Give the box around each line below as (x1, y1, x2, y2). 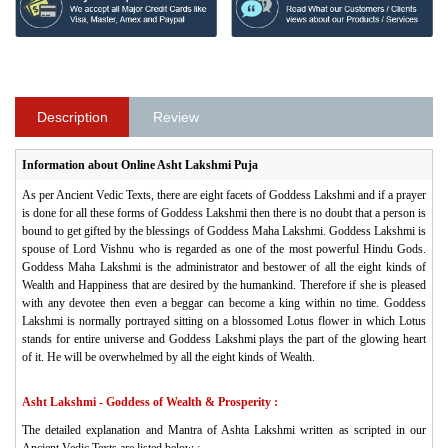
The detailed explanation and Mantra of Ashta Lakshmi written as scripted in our (22, 422, 426, 437)
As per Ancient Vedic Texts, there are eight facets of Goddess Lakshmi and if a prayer (22, 187, 426, 202)
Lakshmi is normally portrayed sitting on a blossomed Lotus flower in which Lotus (22, 313, 426, 328)
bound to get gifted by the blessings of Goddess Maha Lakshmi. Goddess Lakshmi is (22, 223, 426, 238)
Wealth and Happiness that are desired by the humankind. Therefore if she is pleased (22, 277, 426, 292)
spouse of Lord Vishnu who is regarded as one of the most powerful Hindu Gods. (22, 241, 426, 256)
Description (36, 108, 108, 125)
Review (152, 108, 199, 125)
